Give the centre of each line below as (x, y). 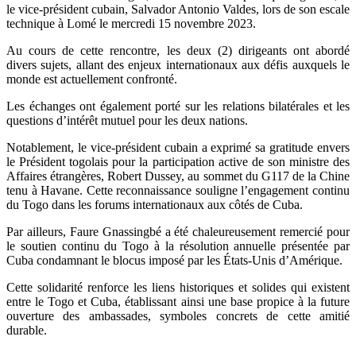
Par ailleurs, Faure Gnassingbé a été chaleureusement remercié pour (178, 231)
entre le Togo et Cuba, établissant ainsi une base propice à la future (178, 301)
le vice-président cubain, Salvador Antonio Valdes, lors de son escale (178, 9)
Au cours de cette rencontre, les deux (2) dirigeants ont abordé (178, 50)
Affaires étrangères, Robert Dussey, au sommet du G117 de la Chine (178, 176)
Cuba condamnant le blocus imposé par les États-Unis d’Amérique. (174, 260)
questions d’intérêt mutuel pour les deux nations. (127, 120)
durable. (27, 330)
